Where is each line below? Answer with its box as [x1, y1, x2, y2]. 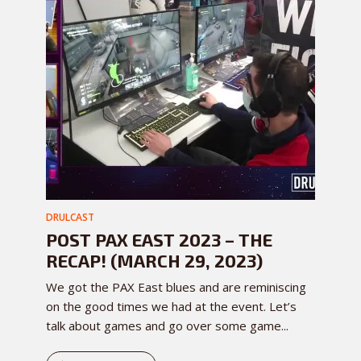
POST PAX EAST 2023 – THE [46, 229, 272, 251]
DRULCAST [46, 210, 94, 225]
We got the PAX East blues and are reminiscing [46, 279, 306, 296]
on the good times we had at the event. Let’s [46, 298, 297, 315]
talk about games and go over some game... [46, 317, 288, 334]
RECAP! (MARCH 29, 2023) [46, 250, 263, 272]
